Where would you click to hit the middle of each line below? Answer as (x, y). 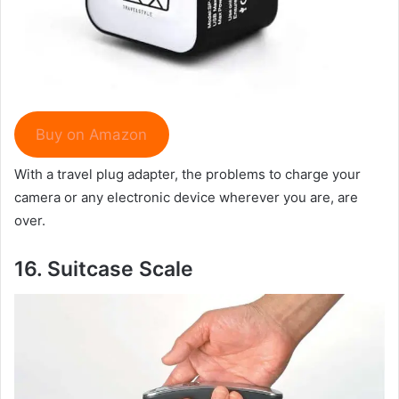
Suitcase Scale (120, 269)
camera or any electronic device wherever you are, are (186, 198)
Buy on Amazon (92, 134)
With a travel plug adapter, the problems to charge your (187, 175)
